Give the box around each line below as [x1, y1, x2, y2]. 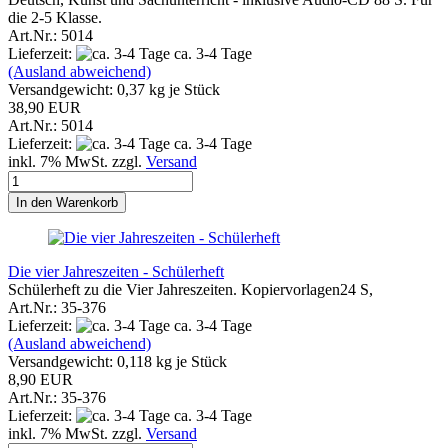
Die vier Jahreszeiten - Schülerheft [8, 262, 224, 280]
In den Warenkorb [16, 194, 118, 210]
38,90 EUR [8, 98, 81, 116]
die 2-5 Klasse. [8, 8, 102, 26]
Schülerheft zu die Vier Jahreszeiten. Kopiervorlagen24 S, [8, 280, 373, 298]
